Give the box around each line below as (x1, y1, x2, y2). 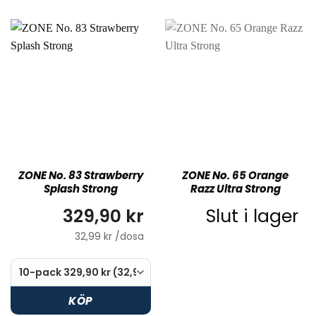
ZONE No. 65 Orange (182, 167, 288, 183)
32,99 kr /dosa (75, 229, 144, 244)
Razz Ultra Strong (190, 181, 281, 196)
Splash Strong (44, 181, 118, 196)
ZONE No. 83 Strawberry (18, 167, 143, 183)
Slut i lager (206, 204, 298, 229)
